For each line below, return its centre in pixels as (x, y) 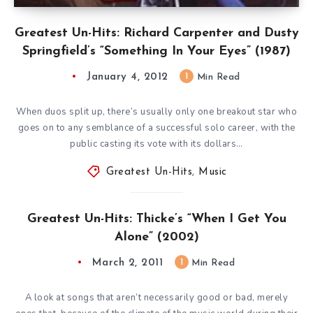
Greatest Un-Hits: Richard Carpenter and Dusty (156, 33)
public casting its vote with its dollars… (156, 144)
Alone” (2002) (156, 237)
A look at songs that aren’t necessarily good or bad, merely (156, 297)
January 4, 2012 (128, 77)
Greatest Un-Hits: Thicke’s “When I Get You (156, 219)
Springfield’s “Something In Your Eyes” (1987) (156, 51)
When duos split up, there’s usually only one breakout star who (156, 111)
